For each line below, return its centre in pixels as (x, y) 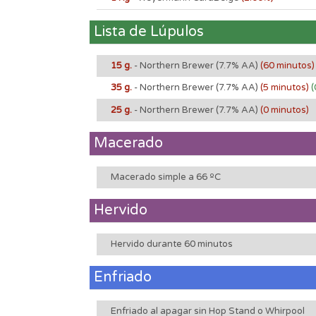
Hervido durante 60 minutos (172, 244)
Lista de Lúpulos (149, 31)
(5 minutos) (286, 87)
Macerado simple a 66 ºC (166, 177)
